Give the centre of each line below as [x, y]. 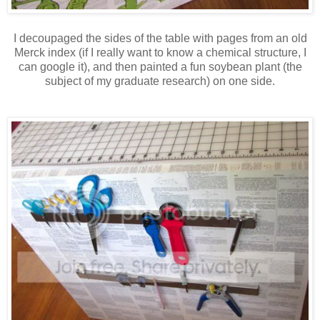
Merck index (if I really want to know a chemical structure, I [160, 52]
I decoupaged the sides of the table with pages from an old [160, 38]
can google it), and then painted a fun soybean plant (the [160, 66]
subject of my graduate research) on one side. [160, 81]
